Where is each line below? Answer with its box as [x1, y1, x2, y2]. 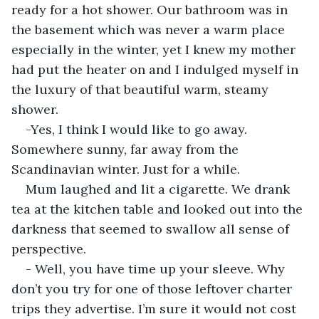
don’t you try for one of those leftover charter [11, 280, 296, 297]
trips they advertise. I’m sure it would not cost [11, 300, 300, 317]
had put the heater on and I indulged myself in [11, 61, 302, 78]
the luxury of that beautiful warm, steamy [11, 80, 272, 98]
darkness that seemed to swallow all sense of [11, 220, 293, 237]
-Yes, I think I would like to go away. [26, 120, 251, 137]
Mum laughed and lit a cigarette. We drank [26, 180, 293, 197]
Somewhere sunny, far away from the [11, 140, 242, 157]
